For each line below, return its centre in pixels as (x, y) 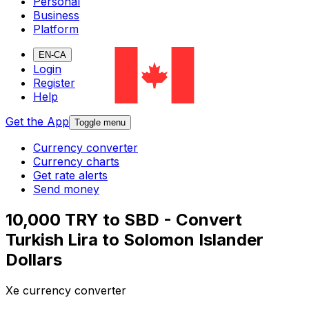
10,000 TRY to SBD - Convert (124, 220)
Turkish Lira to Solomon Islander (134, 240)
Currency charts (76, 162)
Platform (56, 29)
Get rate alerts (70, 176)
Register (54, 83)
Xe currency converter (66, 291)
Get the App (37, 122)
